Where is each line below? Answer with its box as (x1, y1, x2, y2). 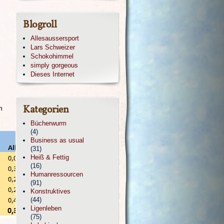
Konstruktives (30, 187, 70, 195)
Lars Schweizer (30, 43, 75, 51)
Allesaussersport (30, 34, 79, 42)
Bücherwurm (30, 119, 66, 127)
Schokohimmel (30, 52, 73, 60)
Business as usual (30, 136, 84, 144)
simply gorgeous (30, 61, 78, 69)
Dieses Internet (30, 70, 74, 78)
